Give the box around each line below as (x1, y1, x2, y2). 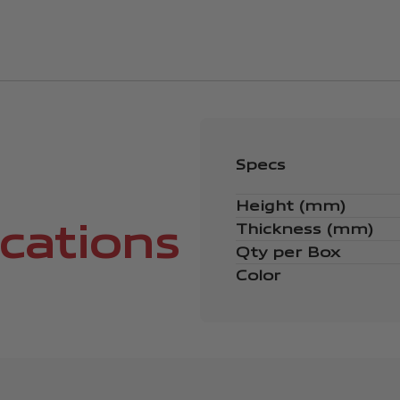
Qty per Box (236, 245, 340, 260)
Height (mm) (236, 198, 346, 213)
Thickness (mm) (236, 221, 373, 237)
